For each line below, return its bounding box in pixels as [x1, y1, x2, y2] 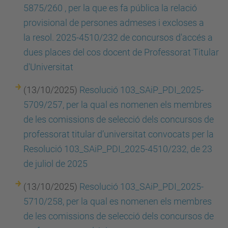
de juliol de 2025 [23, 158, 88, 169]
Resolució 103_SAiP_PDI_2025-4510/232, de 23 [23, 144, 212, 154]
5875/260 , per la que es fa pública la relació [23, 3, 197, 13]
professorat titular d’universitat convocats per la [23, 129, 214, 139]
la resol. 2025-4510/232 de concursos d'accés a [23, 32, 213, 43]
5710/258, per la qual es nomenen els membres [23, 196, 212, 207]
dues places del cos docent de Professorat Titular [23, 47, 219, 58]
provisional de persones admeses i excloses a [23, 17, 204, 28]
